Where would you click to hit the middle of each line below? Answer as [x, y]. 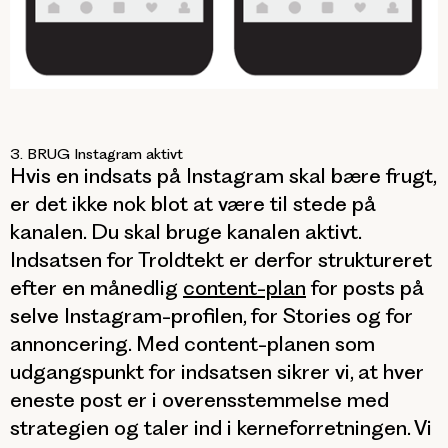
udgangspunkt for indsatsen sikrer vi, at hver [217, 372]
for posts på [365, 288]
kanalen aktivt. [291, 232]
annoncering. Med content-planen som [192, 344]
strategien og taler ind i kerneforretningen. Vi [221, 428]
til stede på [320, 204]
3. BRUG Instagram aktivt [96, 154]
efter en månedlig [96, 288]
